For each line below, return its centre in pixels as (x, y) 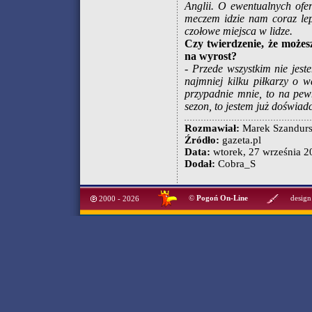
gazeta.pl (240, 140)
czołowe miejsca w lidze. (239, 31)
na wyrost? (211, 56)
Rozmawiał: (212, 128)
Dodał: (200, 164)
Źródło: (202, 140)
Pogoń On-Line (222, 198)
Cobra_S (235, 164)
